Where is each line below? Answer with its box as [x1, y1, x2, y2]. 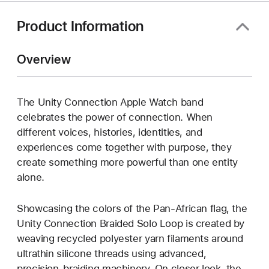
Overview [17, 51, 71, 67]
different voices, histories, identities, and [17, 125, 202, 138]
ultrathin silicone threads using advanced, [17, 247, 207, 259]
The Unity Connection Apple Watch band [17, 95, 204, 108]
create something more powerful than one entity [17, 156, 238, 168]
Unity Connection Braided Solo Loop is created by [17, 217, 245, 229]
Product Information [17, 17, 144, 35]
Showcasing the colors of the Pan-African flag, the [17, 202, 247, 214]
